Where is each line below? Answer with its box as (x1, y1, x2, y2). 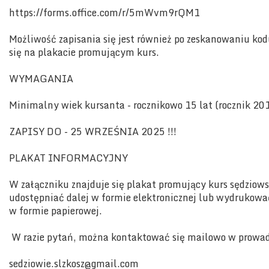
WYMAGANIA (9, 71, 73, 87)
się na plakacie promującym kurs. (9, 44, 159, 61)
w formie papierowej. (9, 203, 104, 219)
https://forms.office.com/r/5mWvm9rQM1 (9, 5, 202, 21)
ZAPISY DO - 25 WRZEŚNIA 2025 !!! (9, 124, 177, 140)
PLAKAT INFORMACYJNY (9, 150, 128, 166)
